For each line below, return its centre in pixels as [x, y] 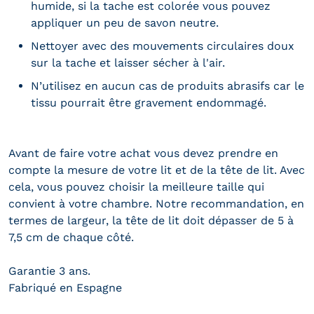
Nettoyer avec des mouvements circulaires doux [163, 46]
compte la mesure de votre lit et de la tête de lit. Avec [157, 170]
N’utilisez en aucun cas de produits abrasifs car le [168, 86]
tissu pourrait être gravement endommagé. [149, 102]
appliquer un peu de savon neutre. [125, 22]
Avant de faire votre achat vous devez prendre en [143, 153]
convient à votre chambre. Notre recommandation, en [156, 203]
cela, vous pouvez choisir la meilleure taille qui [136, 186]
